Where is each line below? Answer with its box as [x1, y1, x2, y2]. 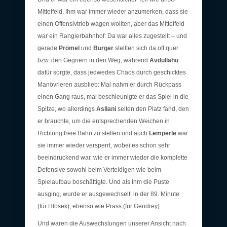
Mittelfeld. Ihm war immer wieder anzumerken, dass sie [37, 8, 188, 15]
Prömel [59, 44, 80, 52]
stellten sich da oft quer [113, 44, 178, 52]
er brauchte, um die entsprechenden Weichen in [37, 117, 170, 125]
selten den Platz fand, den [116, 105, 189, 112]
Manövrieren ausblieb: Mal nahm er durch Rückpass [37, 81, 181, 88]
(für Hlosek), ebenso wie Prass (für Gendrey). [37, 202, 161, 210]
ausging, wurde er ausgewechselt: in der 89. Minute [37, 190, 179, 198]
